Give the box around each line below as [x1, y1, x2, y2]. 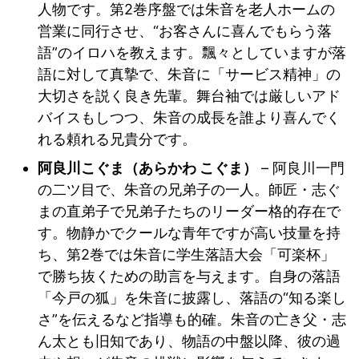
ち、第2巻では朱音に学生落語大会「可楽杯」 [38, 245, 335, 263]
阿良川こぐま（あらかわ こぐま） [38, 159, 257, 176]
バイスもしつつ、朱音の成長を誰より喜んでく [38, 108, 341, 126]
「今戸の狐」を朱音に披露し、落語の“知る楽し [38, 288, 346, 306]
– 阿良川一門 [257, 159, 345, 176]
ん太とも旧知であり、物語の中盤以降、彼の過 [38, 332, 341, 349]
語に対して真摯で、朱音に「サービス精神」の [38, 65, 341, 83]
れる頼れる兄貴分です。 [38, 130, 196, 147]
